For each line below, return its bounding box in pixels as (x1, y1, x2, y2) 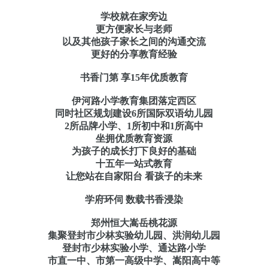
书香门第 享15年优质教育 (80, 72, 188, 83)
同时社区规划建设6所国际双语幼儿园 (54, 108, 213, 118)
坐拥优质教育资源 (95, 133, 172, 144)
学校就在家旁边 (100, 11, 167, 22)
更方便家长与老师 (95, 23, 172, 34)
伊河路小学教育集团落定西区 (71, 95, 196, 106)
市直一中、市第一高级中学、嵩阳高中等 (47, 255, 220, 266)
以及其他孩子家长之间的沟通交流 (62, 36, 206, 47)
